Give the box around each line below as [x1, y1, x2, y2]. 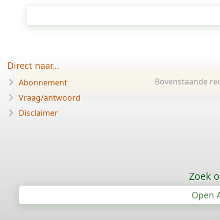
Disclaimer [19, 108, 58, 118]
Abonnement [19, 77, 67, 88]
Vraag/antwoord [19, 92, 81, 103]
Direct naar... [7, 59, 59, 71]
